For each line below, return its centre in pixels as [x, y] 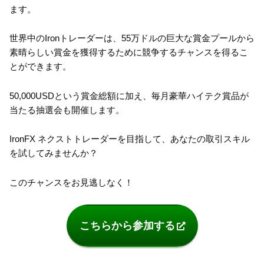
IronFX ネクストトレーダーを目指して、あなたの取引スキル [130, 139]
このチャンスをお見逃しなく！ [71, 182]
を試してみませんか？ [54, 153]
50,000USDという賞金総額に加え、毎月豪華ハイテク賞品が [129, 95]
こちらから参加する [127, 226]
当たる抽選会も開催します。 [67, 110]
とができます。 [40, 67]
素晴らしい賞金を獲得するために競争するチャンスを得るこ [129, 52]
